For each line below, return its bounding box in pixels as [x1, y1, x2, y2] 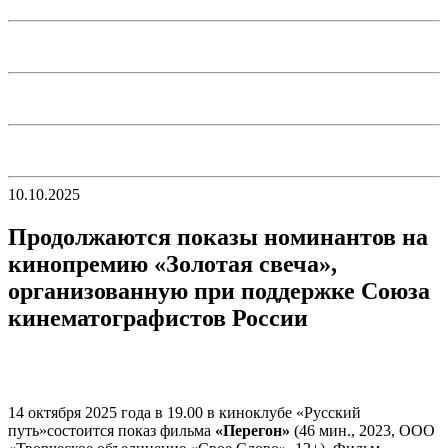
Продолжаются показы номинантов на [8, 223, 428, 250]
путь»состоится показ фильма [8, 421, 215, 439]
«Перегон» [215, 421, 290, 439]
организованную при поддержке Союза [8, 277, 430, 304]
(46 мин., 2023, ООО [290, 421, 435, 439]
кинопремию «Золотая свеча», [8, 250, 337, 277]
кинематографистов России [8, 304, 308, 331]
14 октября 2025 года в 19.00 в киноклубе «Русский [8, 403, 361, 421]
